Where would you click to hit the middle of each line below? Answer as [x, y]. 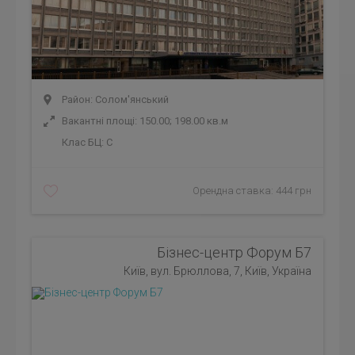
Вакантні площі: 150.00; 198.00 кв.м [144, 121]
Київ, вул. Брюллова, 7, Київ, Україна [218, 271]
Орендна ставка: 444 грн [252, 191]
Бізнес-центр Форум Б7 [234, 252]
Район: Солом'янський [114, 99]
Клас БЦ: [83, 142]
